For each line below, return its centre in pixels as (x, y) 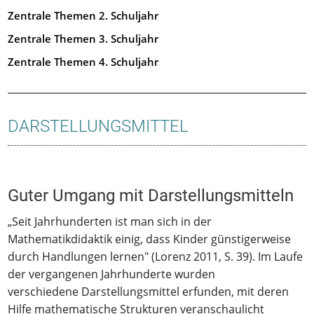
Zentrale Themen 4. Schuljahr (83, 62)
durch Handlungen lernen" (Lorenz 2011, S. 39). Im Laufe (156, 256)
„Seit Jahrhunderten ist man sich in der (110, 221)
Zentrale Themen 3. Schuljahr (83, 39)
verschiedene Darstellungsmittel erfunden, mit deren (149, 291)
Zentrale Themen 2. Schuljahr (83, 15)
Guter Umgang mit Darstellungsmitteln (151, 195)
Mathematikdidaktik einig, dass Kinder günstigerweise (150, 239)
